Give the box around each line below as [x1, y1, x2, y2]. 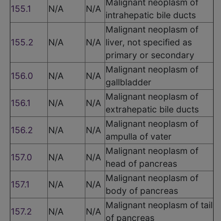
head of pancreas [106, 158, 177, 169]
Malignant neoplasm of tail [106, 199, 213, 210]
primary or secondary [106, 49, 194, 60]
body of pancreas [106, 185, 178, 196]
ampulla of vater [106, 131, 172, 142]
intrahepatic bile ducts [106, 9, 196, 20]
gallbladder [106, 76, 151, 87]
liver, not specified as [106, 37, 192, 47]
